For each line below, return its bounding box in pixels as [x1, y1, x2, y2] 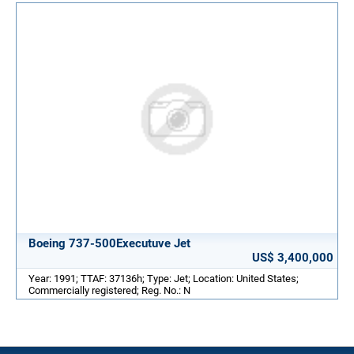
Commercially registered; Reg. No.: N [28, 284, 190, 296]
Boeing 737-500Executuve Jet [28, 235, 190, 250]
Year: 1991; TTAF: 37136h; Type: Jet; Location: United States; [28, 272, 299, 284]
